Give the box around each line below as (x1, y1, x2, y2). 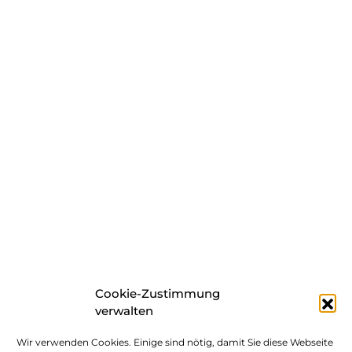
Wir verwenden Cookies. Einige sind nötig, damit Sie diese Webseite (16, 336, 333, 348)
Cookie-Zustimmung (95, 286, 220, 301)
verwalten (95, 303, 153, 318)
